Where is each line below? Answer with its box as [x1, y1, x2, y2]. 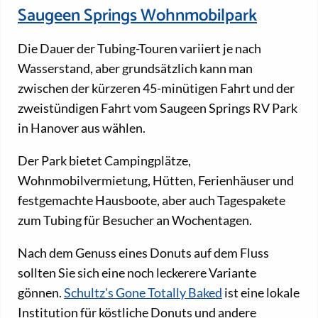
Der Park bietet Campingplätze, [18, 153, 191, 169]
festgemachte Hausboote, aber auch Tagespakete [18, 192, 285, 209]
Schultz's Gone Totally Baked [64, 285, 222, 301]
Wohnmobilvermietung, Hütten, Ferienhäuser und [18, 172, 294, 189]
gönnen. [18, 285, 64, 301]
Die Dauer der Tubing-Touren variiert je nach [18, 40, 261, 57]
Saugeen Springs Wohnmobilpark [18, 1, 257, 30]
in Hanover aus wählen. [18, 120, 146, 136]
